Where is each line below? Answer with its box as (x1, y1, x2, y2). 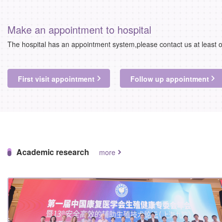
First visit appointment (18, 74, 95, 84)
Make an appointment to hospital (7, 22, 151, 37)
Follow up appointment (130, 74, 209, 84)
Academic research (16, 146, 89, 158)
